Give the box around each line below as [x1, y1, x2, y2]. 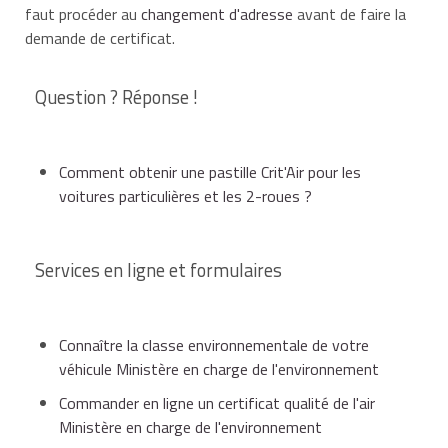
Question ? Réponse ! [35, 82, 198, 111]
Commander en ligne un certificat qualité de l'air [59, 390, 375, 415]
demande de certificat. [25, 25, 175, 50]
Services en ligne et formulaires [35, 255, 282, 284]
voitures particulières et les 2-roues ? [59, 183, 312, 208]
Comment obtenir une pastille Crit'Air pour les [59, 159, 361, 184]
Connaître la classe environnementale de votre [59, 332, 369, 357]
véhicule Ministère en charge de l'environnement [59, 356, 379, 381]
